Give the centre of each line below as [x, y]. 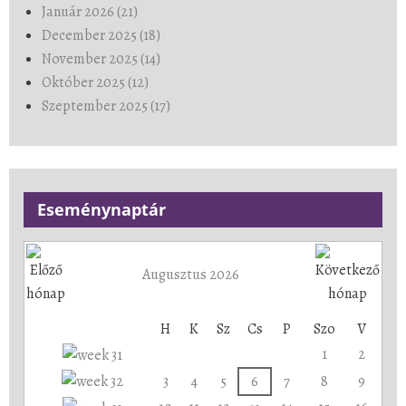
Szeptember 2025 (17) [106, 106]
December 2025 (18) [101, 35]
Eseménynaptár [101, 209]
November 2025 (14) [101, 58]
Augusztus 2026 [190, 274]
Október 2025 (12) [95, 82]
